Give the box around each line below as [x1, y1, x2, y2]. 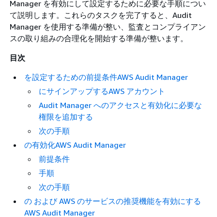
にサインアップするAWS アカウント [39, 86, 165, 96]
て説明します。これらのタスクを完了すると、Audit [10, 10, 192, 20]
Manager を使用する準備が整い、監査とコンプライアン [10, 22, 206, 31]
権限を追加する [39, 112, 93, 122]
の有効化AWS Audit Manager [24, 140, 126, 150]
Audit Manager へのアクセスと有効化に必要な [39, 100, 202, 110]
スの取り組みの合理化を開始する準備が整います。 [10, 33, 188, 43]
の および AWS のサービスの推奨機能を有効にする [24, 196, 201, 206]
